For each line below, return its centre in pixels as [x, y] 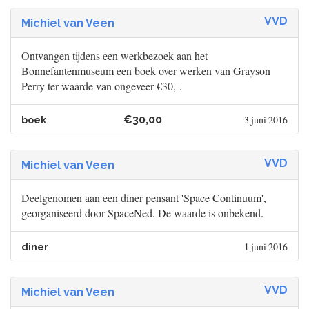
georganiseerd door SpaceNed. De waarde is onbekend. [142, 213]
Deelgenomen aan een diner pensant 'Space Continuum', [144, 198]
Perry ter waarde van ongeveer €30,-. [102, 86]
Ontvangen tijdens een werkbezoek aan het [114, 56]
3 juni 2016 [266, 120]
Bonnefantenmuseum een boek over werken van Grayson [146, 71]
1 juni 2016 [266, 247]
